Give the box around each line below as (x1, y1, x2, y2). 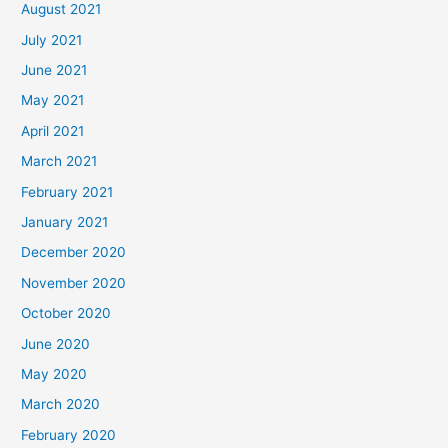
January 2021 (21, 214, 109, 231)
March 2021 (21, 153, 98, 170)
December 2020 (21, 244, 127, 261)
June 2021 (21, 61, 88, 78)
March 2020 (21, 396, 101, 413)
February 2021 (21, 183, 114, 200)
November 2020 (21, 274, 127, 291)
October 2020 (21, 305, 112, 322)
